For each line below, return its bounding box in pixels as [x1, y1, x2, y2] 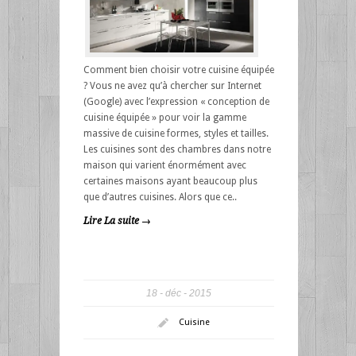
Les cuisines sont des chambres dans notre [83, 143, 271, 155]
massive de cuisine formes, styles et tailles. [83, 127, 269, 139]
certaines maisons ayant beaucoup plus [83, 175, 257, 187]
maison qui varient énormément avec [83, 159, 246, 171]
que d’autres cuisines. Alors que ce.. [83, 191, 237, 203]
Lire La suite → [83, 215, 151, 226]
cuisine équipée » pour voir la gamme [83, 111, 246, 123]
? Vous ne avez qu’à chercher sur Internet [83, 79, 261, 91]
